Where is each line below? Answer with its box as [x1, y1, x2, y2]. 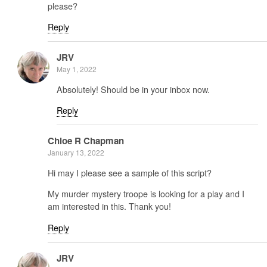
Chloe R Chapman [48, 134, 124, 148]
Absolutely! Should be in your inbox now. [57, 82, 210, 95]
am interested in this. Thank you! [48, 200, 171, 213]
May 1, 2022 [57, 64, 97, 74]
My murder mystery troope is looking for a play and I [48, 187, 244, 200]
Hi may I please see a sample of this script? [48, 166, 212, 179]
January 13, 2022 [48, 147, 104, 158]
